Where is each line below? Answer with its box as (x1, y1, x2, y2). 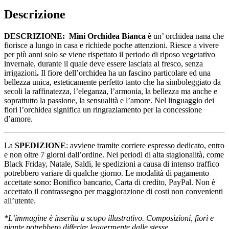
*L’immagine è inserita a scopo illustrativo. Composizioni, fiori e (4, 214, 214, 223)
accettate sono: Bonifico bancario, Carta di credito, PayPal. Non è (4, 178, 215, 187)
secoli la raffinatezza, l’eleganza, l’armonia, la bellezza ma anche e (4, 87, 217, 96)
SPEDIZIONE (15, 141, 66, 150)
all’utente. (4, 196, 36, 205)
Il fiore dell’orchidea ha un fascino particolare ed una (41, 68, 211, 78)
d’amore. (4, 114, 33, 124)
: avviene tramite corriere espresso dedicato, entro (66, 141, 224, 150)
